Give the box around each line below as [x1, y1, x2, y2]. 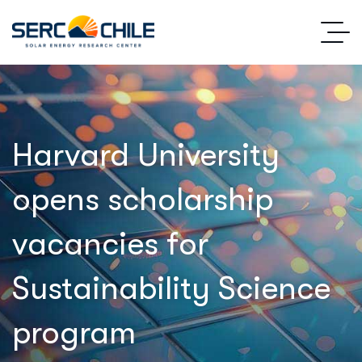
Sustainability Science [12, 270, 330, 307]
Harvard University [12, 137, 280, 174]
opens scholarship [12, 181, 273, 218]
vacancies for [12, 225, 208, 263]
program [12, 314, 136, 351]
